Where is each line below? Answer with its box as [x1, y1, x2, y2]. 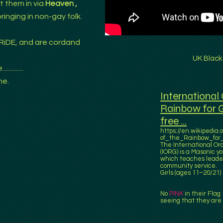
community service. [160, 162, 217, 169]
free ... [160, 115, 187, 127]
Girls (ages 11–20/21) [160, 169, 221, 176]
